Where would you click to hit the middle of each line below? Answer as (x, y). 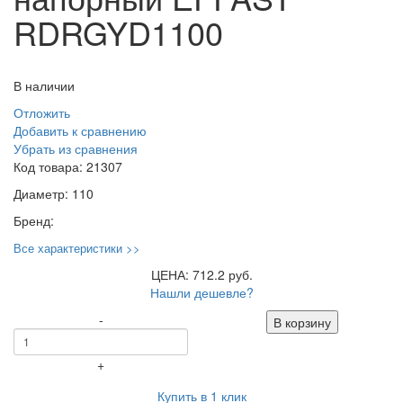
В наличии (44, 85)
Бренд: (34, 220)
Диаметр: (43, 193)
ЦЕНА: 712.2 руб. (201, 274)
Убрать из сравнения (76, 148)
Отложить (42, 112)
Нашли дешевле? (201, 292)
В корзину (302, 322)
